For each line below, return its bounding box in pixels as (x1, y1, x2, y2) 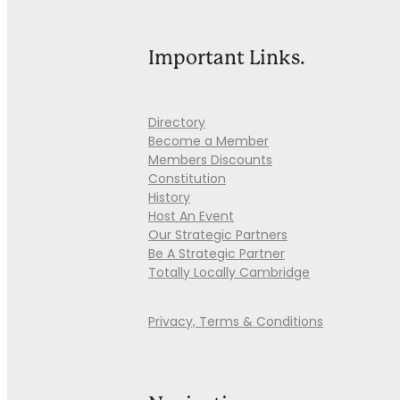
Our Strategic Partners (148, 226, 287, 246)
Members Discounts (148, 151, 272, 171)
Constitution (148, 170, 226, 190)
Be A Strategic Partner (148, 245, 285, 265)
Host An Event (148, 207, 234, 228)
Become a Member (148, 132, 269, 153)
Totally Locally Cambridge (148, 263, 310, 284)
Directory (148, 113, 205, 134)
